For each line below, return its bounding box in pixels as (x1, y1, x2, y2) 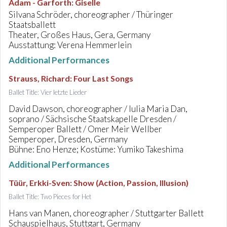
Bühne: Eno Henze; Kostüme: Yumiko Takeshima (9, 144, 183, 155)
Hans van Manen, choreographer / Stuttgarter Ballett (9, 208, 204, 218)
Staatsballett (9, 19, 56, 30)
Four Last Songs (73, 73, 133, 83)
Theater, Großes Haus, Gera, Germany (9, 29, 150, 40)
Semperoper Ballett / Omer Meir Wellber (9, 124, 162, 134)
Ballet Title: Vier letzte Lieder (9, 88, 87, 96)
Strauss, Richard (9, 73, 70, 83)
